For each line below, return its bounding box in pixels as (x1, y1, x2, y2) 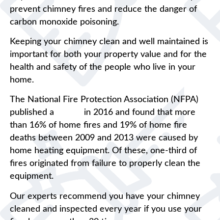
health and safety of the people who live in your (10, 63, 195, 72)
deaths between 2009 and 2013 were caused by (10, 134, 198, 143)
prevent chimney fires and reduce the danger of (10, 4, 197, 14)
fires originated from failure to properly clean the (10, 159, 200, 168)
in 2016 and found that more (82, 108, 195, 117)
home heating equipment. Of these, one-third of (10, 146, 197, 156)
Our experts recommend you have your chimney (10, 192, 200, 201)
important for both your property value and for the (10, 50, 207, 59)
